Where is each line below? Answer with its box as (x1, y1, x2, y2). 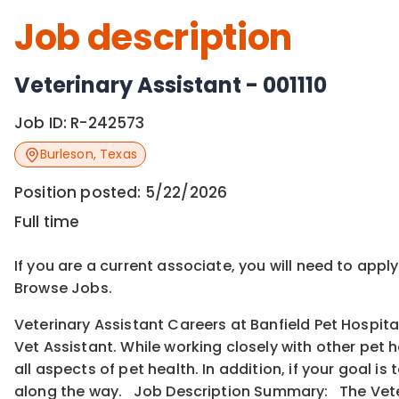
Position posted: (14, 182, 145, 204)
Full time (14, 211, 80, 233)
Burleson (39, 145, 94, 164)
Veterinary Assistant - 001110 (14, 70, 327, 100)
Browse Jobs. (14, 278, 112, 299)
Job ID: (14, 112, 71, 134)
